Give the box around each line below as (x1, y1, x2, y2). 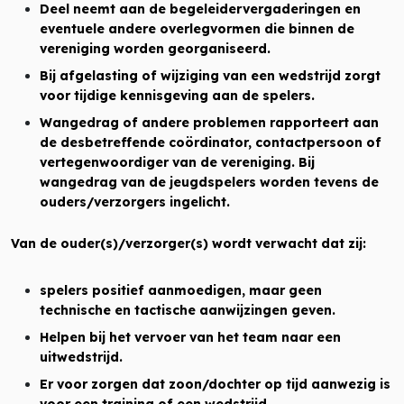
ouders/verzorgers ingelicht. (40, 194, 230, 210)
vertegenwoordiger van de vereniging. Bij (40, 154, 315, 170)
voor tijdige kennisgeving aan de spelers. (40, 87, 315, 104)
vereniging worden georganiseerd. (40, 41, 271, 57)
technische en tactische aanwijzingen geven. (40, 302, 335, 318)
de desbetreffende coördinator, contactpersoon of (40, 134, 381, 151)
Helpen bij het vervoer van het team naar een (40, 329, 341, 345)
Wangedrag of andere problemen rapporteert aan (40, 115, 379, 131)
